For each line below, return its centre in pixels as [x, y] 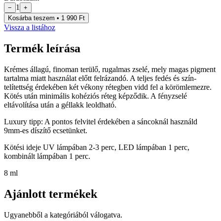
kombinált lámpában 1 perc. [47, 156]
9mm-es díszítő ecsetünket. [46, 130]
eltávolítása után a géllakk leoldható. [60, 105]
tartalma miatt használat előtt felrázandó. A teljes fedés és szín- [100, 78]
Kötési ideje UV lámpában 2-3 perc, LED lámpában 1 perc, [97, 147]
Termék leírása [42, 48]
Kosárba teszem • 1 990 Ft [46, 18]
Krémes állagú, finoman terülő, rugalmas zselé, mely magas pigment [110, 69]
